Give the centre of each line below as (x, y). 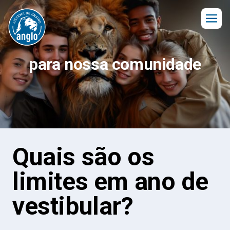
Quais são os (83, 157)
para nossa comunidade (115, 64)
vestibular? (73, 206)
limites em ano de (110, 181)
